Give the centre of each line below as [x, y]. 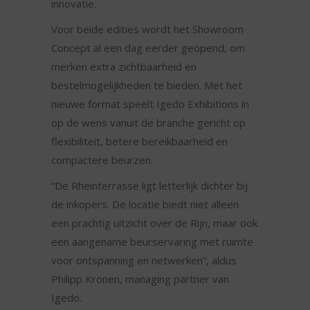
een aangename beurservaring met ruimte [152, 242]
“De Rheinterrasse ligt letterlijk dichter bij [149, 186]
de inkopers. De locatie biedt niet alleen [145, 204]
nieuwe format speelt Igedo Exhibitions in [150, 104]
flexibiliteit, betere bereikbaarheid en [139, 142]
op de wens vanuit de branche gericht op [148, 123]
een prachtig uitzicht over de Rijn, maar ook [154, 223]
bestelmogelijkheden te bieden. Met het [147, 85]
